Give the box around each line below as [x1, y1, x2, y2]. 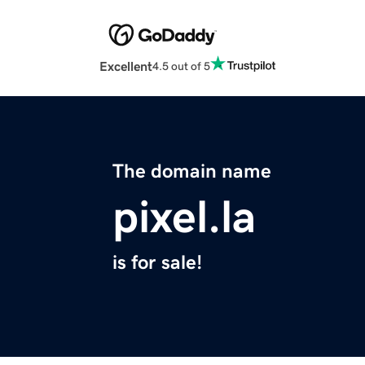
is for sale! [112, 253, 202, 273]
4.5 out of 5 [152, 59, 210, 72]
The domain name [112, 161, 271, 182]
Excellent [99, 59, 152, 73]
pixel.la [112, 194, 256, 240]
